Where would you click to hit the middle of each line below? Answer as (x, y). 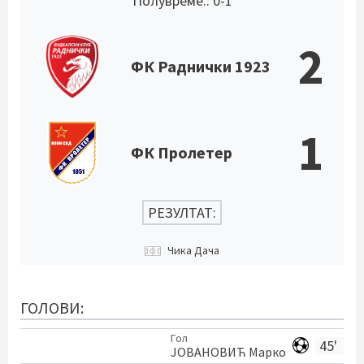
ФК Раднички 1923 (201, 66)
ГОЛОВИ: (52, 308)
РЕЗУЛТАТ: (182, 212)
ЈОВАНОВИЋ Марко (228, 352)
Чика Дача (193, 250)
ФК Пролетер (182, 152)
